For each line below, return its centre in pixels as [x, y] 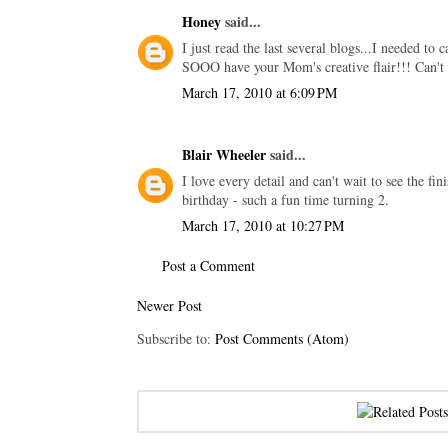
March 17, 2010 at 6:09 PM [259, 92]
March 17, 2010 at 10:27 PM [263, 225]
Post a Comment [208, 265]
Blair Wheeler [224, 154]
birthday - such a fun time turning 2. [285, 199]
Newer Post [169, 305]
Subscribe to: [176, 338]
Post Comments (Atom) [282, 338]
